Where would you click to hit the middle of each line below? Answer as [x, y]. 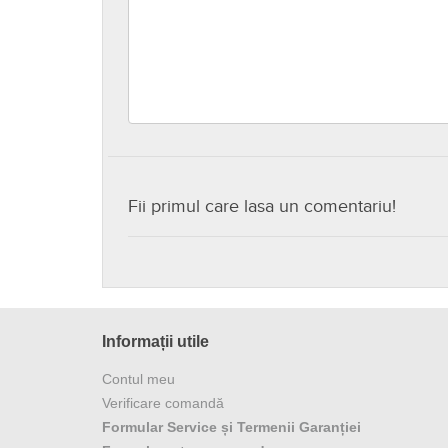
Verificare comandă [163, 403]
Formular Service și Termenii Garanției [231, 427]
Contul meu [138, 379]
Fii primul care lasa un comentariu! [262, 207]
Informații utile [155, 342]
